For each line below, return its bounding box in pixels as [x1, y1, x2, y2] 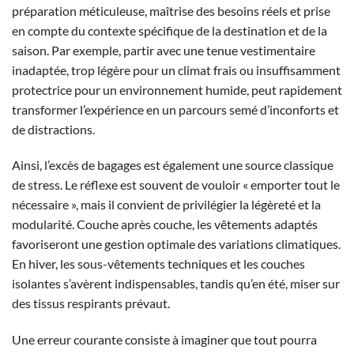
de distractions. [12, 121, 95, 137]
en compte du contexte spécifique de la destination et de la [12, 22, 327, 38]
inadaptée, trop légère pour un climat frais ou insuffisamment [12, 62, 341, 77]
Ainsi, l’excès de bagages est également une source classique [12, 157, 333, 173]
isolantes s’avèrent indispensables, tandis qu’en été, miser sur [12, 276, 340, 292]
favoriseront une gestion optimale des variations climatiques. [12, 236, 341, 252]
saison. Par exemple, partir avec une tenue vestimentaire [12, 42, 315, 58]
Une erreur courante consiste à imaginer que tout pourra [12, 332, 317, 348]
